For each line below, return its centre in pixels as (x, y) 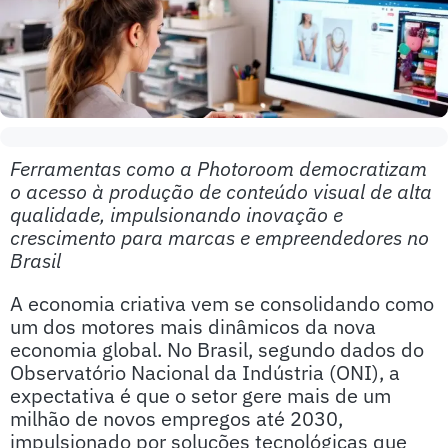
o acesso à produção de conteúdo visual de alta (221, 191)
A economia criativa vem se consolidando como (222, 303)
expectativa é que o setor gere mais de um (200, 395)
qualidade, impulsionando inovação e (176, 214)
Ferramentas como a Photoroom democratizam (218, 168)
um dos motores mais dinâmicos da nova (193, 326)
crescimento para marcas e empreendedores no (219, 237)
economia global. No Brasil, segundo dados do (217, 349)
